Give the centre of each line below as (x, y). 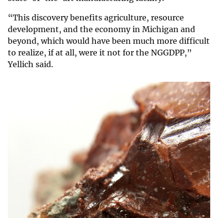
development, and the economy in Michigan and (101, 29)
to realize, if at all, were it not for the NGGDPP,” (100, 52)
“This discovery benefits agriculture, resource (96, 17)
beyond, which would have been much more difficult (109, 41)
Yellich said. (30, 64)
